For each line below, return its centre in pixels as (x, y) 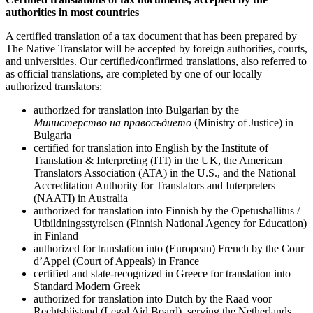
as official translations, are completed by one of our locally (134, 74)
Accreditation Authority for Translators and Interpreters (154, 186)
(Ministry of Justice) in (242, 123)
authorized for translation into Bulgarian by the (136, 110)
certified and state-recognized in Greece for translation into (162, 274)
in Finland (56, 236)
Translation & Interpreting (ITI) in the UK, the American (158, 161)
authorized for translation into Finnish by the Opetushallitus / (167, 211)
